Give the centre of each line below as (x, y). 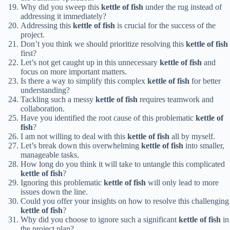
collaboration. (43, 109)
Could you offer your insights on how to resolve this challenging (125, 201)
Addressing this (47, 26)
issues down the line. (54, 192)
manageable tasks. (50, 155)
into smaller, (204, 146)
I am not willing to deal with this (74, 137)
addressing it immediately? (63, 16)
